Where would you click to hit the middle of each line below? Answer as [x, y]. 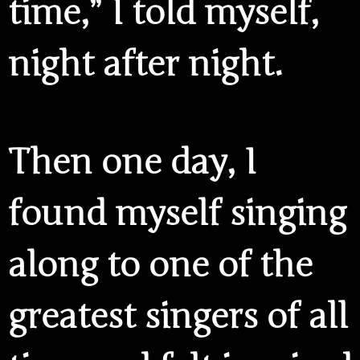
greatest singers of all [178, 316]
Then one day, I [132, 162]
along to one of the [160, 265]
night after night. [145, 65]
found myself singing [177, 213]
